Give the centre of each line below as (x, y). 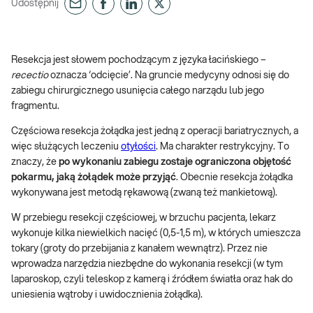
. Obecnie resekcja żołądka (234, 177)
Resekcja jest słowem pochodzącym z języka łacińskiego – (139, 60)
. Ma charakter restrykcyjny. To (223, 147)
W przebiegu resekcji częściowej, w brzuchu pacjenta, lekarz (144, 218)
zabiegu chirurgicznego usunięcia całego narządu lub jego (138, 91)
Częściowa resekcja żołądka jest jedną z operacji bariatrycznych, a (155, 131)
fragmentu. (35, 106)
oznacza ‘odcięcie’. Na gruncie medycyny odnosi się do (170, 75)
